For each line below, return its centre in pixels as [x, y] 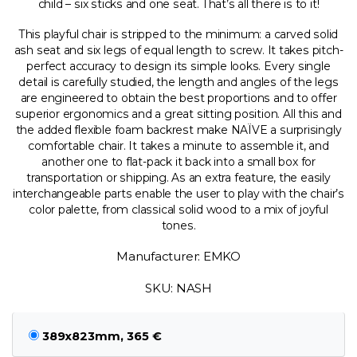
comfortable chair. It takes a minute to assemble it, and [178, 145]
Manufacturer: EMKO [178, 256]
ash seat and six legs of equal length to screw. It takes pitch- [178, 50]
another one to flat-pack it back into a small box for [178, 161]
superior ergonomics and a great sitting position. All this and [178, 114]
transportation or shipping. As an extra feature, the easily [178, 177]
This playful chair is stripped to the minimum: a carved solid [178, 34]
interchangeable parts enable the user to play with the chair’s [178, 193]
